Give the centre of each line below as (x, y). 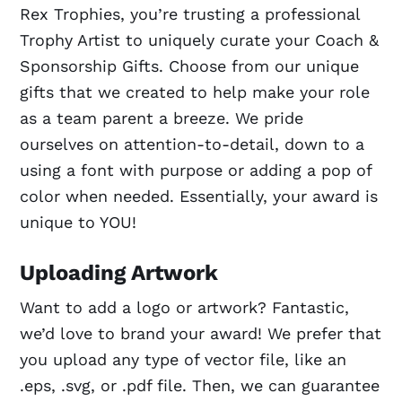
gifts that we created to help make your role (195, 92)
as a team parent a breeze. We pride (162, 118)
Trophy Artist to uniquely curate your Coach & (200, 39)
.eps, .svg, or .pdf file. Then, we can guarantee (200, 385)
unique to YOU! (79, 222)
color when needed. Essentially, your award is (199, 196)
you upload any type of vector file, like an (184, 359)
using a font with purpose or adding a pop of (196, 170)
